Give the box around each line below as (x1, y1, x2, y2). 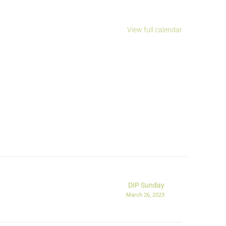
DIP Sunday (128, 181, 164, 190)
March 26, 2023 (126, 192, 164, 199)
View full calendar (127, 26, 182, 34)
